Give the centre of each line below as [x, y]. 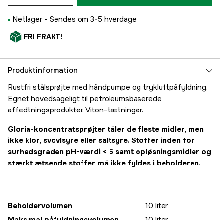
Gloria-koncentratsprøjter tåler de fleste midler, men [106, 129]
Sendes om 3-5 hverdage [93, 19]
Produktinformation [43, 70]
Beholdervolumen [40, 206]
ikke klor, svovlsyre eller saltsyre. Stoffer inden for [101, 141]
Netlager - [31, 19]
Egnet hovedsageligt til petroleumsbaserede [85, 99]
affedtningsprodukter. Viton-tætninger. [76, 110]
